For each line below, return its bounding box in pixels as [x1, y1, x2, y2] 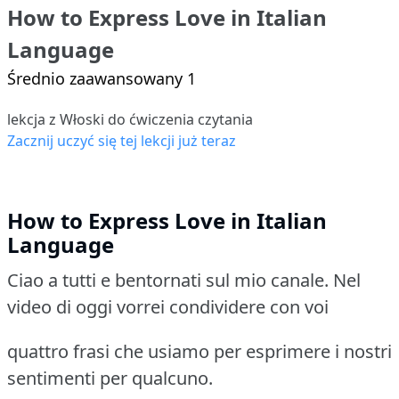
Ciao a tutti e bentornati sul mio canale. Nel [7, 267, 361, 292]
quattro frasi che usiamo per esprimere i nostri [7, 338, 392, 363]
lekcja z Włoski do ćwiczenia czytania [7, 109, 253, 129]
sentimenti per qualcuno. [7, 365, 213, 390]
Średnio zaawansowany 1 [7, 67, 196, 89]
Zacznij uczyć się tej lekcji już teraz [7, 130, 236, 151]
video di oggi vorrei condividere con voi [7, 294, 329, 319]
